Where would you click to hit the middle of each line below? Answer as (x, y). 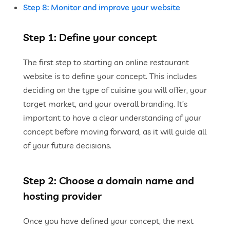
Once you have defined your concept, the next (108, 221)
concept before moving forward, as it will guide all (115, 131)
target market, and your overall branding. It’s (105, 104)
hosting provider (62, 196)
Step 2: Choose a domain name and (109, 180)
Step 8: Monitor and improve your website (102, 7)
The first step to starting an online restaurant (106, 62)
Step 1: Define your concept (90, 37)
